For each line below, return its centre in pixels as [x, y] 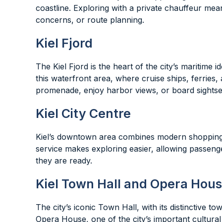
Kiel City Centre [83, 113]
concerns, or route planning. [90, 20]
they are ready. [64, 161]
